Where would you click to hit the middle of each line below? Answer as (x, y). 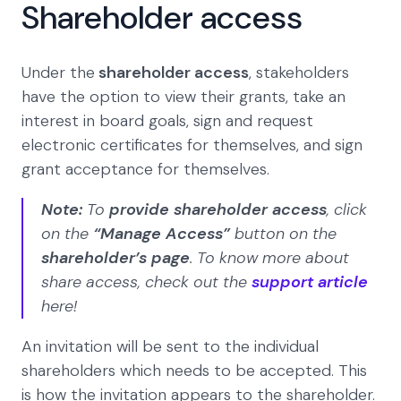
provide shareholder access (218, 210)
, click (347, 210)
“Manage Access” (164, 234)
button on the (286, 234)
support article (310, 282)
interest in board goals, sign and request (167, 121)
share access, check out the (146, 282)
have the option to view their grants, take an (183, 97)
